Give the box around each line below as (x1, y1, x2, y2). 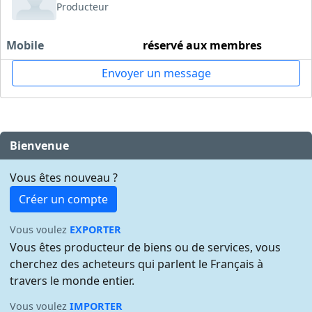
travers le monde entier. (10, 273, 135, 289)
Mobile (6, 38, 44, 54)
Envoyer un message (101, 65, 211, 81)
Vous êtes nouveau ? (10, 170, 118, 186)
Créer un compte (19, 192, 109, 208)
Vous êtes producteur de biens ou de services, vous (10, 240, 281, 256)
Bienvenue (10, 137, 70, 153)
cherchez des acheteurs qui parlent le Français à (10, 256, 264, 272)
